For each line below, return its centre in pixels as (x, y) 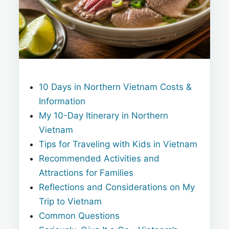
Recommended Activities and (99, 158)
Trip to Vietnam (71, 201)
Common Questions (79, 215)
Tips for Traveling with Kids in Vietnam (118, 144)
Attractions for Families (86, 173)
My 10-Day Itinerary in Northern (104, 115)
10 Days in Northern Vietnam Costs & (116, 87)
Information (62, 101)
